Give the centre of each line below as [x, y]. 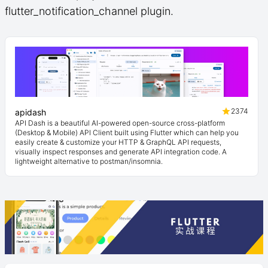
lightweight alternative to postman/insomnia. [89, 161]
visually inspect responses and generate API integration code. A [121, 152]
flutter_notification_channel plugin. [89, 11]
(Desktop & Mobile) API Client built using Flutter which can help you [127, 133]
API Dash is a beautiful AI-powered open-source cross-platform [120, 123]
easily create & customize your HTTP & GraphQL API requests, [118, 142]
